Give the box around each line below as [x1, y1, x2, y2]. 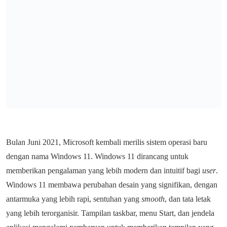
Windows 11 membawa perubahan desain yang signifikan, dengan [6, 180, 217, 189]
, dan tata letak [165, 195, 211, 203]
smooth [141, 195, 165, 203]
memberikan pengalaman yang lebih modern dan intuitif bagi [6, 166, 202, 175]
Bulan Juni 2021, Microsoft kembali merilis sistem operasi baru [6, 138, 207, 146]
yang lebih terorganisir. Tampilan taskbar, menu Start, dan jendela [6, 209, 214, 217]
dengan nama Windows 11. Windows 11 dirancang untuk [6, 152, 188, 161]
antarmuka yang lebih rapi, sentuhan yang [6, 195, 141, 203]
